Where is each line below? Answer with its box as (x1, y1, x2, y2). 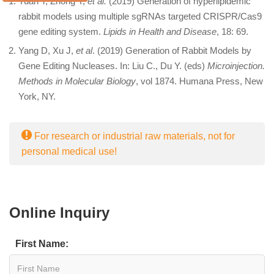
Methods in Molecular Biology (18, 75, 136, 86)
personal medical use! (21, 146, 117, 157)
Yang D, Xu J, (18, 45, 76, 56)
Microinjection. (207, 60, 265, 71)
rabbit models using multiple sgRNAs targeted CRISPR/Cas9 (18, 10, 262, 21)
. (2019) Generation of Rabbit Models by (92, 45, 251, 56)
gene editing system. (18, 26, 103, 37)
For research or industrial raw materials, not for (32, 130, 235, 141)
